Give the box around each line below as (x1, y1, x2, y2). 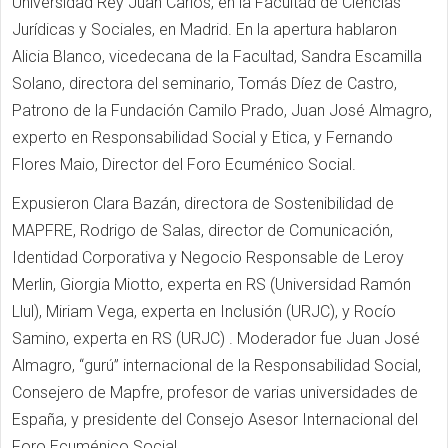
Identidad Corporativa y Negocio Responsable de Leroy (12, 248, 404, 267)
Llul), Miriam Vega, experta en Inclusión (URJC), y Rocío (12, 302, 396, 321)
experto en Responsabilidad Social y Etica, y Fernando (12, 128, 393, 147)
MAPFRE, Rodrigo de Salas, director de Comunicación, (12, 221, 393, 240)
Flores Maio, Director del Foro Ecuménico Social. (12, 155, 356, 174)
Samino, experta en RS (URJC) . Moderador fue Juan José (12, 329, 420, 348)
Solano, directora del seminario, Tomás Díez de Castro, (12, 74, 397, 93)
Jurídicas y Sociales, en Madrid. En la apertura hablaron (12, 20, 397, 39)
